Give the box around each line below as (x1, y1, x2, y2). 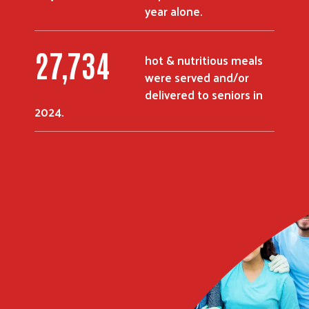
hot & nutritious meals (145, 49, 263, 70)
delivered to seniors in (145, 83, 263, 105)
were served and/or (145, 66, 249, 88)
